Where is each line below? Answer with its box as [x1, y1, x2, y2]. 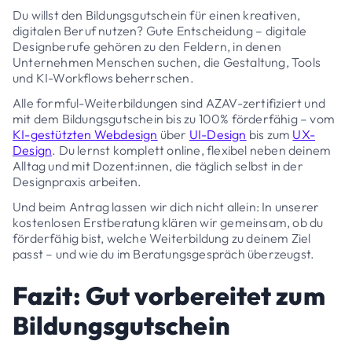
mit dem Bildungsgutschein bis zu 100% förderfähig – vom [13, 110, 335, 126]
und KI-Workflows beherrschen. [13, 69, 194, 86]
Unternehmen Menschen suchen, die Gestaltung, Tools [13, 53, 321, 70]
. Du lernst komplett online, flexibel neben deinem [52, 141, 332, 158]
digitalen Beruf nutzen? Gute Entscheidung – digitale [13, 22, 307, 38]
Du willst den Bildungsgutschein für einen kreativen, [13, 6, 301, 23]
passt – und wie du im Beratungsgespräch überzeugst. [13, 245, 315, 262]
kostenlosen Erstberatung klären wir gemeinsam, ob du [13, 214, 324, 230]
